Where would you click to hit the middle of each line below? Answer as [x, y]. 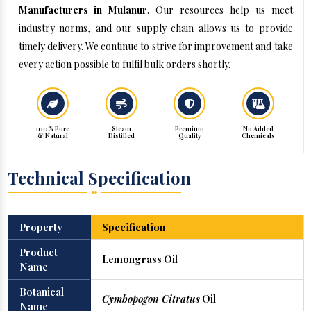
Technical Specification [99, 178]
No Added [259, 129]
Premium [190, 129]
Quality [190, 136]
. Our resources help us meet [220, 10]
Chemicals [259, 136]
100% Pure [53, 129]
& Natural [52, 136]
